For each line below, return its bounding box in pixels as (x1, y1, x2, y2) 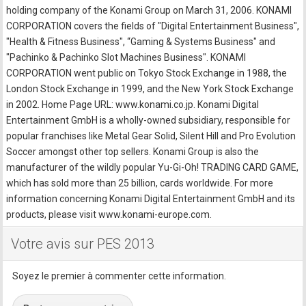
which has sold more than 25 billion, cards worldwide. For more (6, 178, 274, 189)
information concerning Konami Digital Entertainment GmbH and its (6, 193, 296, 204)
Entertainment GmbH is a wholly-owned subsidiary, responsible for (6, 115, 291, 126)
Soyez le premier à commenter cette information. (12, 270, 227, 281)
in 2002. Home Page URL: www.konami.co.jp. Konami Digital (6, 99, 260, 110)
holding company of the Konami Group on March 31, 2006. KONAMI (6, 5, 292, 16)
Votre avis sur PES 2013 (11, 236, 155, 252)
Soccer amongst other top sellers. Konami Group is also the (6, 146, 260, 157)
